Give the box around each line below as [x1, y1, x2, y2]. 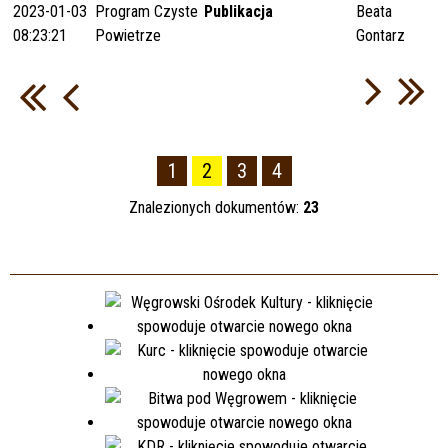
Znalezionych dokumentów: [129, 197, 303, 217]
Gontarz [356, 25, 405, 45]
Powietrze [95, 25, 161, 45]
